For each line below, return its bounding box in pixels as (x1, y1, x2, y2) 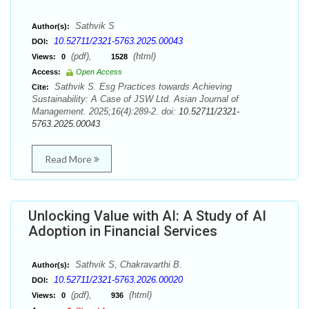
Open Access (76, 68, 122, 76)
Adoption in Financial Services (28, 223, 217, 239)
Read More (44, 153, 94, 165)
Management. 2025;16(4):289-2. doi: (32, 106, 179, 117)
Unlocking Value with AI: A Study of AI (28, 208, 266, 224)
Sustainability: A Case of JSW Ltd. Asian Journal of (32, 94, 239, 104)
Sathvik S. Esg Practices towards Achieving (52, 81, 232, 92)
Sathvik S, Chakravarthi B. (72, 259, 182, 270)
